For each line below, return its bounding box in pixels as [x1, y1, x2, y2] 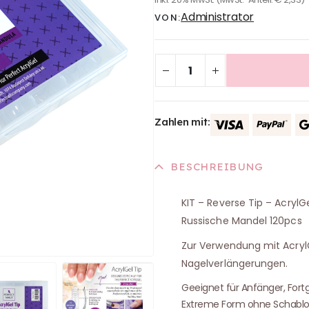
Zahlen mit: [154, 114, 210, 128]
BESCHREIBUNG [171, 159, 264, 173]
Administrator [181, 9, 255, 26]
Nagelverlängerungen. [181, 256, 288, 270]
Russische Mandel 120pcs [181, 213, 302, 228]
